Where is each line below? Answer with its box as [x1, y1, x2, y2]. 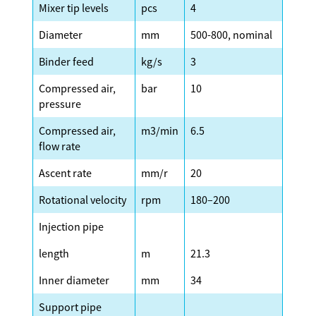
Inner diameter [39, 272, 110, 287]
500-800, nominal [190, 27, 273, 42]
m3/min [141, 123, 179, 138]
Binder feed [39, 54, 95, 68]
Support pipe [39, 299, 102, 314]
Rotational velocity [39, 192, 127, 207]
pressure [39, 96, 82, 111]
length [39, 245, 70, 260]
